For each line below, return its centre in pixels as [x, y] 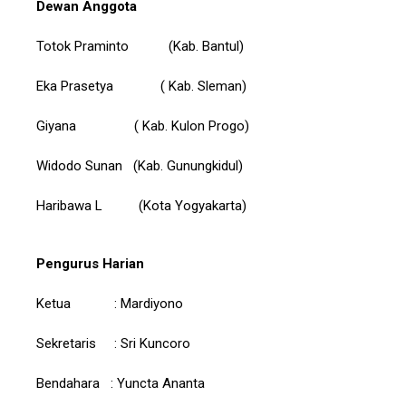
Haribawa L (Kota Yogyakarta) [141, 206]
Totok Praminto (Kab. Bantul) [140, 47]
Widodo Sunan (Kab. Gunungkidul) [140, 166]
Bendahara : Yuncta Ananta [121, 384]
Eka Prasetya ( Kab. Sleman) [141, 87]
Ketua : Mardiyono [110, 304]
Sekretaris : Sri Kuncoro [113, 344]
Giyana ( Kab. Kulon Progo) [143, 126]
